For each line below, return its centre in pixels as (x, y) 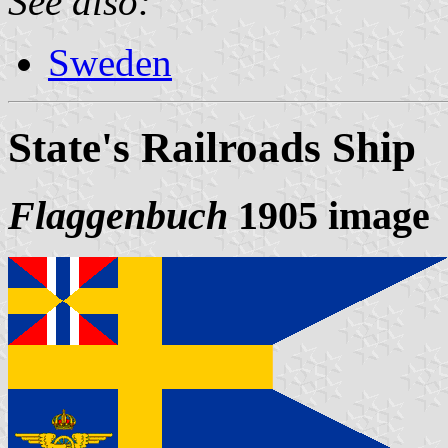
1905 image (329, 215)
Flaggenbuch (118, 215)
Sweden (110, 62)
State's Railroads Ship (212, 147)
